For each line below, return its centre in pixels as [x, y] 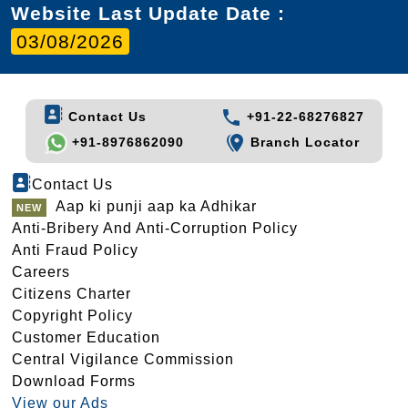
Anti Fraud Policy [75, 250]
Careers [41, 272]
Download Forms [74, 382]
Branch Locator [303, 143]
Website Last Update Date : [148, 14]
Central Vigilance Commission [123, 360]
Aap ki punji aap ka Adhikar [156, 207]
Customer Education [86, 338]
